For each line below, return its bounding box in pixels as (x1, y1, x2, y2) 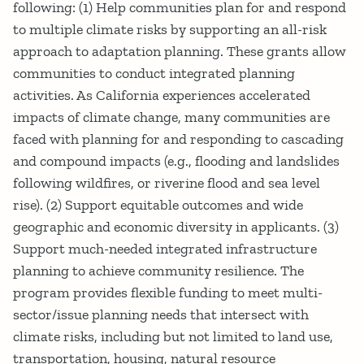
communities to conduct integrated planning (13, 63, 295, 82)
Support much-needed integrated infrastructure (13, 239, 317, 258)
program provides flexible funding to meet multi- (13, 283, 323, 301)
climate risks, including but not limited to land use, (13, 327, 333, 345)
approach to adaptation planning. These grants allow (13, 41, 346, 60)
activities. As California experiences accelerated (13, 85, 310, 104)
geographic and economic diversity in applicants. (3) (13, 217, 339, 236)
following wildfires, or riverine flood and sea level (13, 173, 320, 192)
